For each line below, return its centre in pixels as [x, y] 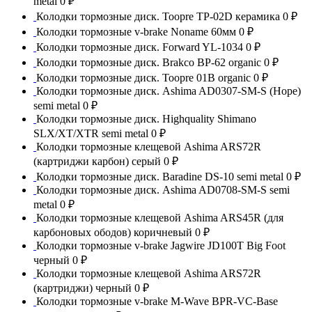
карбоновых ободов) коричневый [114, 232]
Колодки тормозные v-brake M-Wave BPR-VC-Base [157, 301]
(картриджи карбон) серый [99, 161]
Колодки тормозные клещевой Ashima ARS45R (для [160, 217]
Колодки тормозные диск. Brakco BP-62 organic [150, 62]
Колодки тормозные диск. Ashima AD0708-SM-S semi [163, 189]
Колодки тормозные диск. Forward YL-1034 [141, 47]
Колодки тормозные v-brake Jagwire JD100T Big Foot [161, 245]
